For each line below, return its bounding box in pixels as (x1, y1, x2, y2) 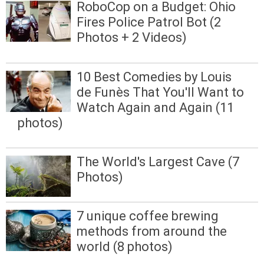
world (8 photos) (77, 239, 173, 254)
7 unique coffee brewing (77, 208, 219, 223)
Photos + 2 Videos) (77, 30, 187, 45)
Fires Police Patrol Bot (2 (77, 15, 221, 30)
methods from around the (77, 223, 227, 239)
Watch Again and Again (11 (77, 100, 234, 115)
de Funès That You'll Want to (77, 84, 244, 100)
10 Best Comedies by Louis (77, 69, 232, 84)
